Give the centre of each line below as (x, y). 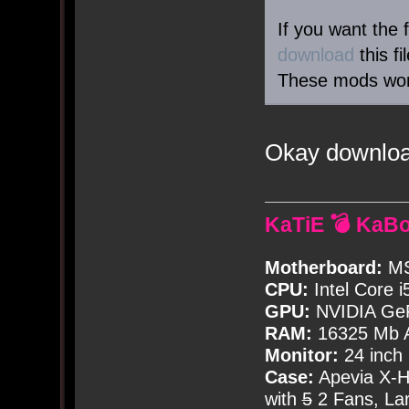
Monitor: (301, 356)
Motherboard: (323, 268)
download (315, 54)
